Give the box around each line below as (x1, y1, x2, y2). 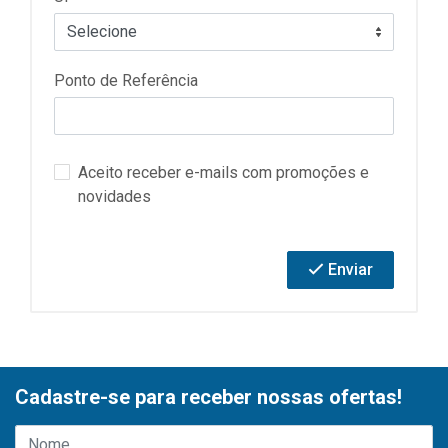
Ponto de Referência (54, 71, 198, 90)
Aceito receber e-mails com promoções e (78, 163, 369, 182)
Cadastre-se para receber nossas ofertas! (15, 385, 402, 409)
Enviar (324, 260, 373, 279)
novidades (78, 187, 151, 206)
